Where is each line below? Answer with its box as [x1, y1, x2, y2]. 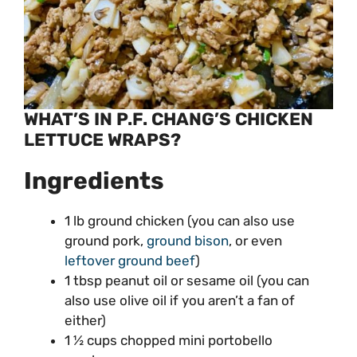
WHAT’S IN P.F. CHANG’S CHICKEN [24, 108, 313, 130]
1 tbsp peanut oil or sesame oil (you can [65, 272, 309, 288]
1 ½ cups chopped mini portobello [65, 331, 273, 348]
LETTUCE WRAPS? [24, 128, 181, 151]
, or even [229, 232, 282, 249]
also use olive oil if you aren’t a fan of [65, 292, 295, 308]
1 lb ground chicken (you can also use [65, 212, 295, 229]
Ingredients [24, 166, 164, 195]
